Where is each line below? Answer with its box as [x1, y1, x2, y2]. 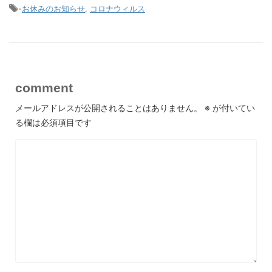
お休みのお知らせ [22, 4, 85, 13]
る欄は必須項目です [15, 117, 92, 127]
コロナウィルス [90, 4, 145, 13]
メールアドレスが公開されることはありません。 [15, 103, 202, 113]
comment [15, 81, 73, 95]
